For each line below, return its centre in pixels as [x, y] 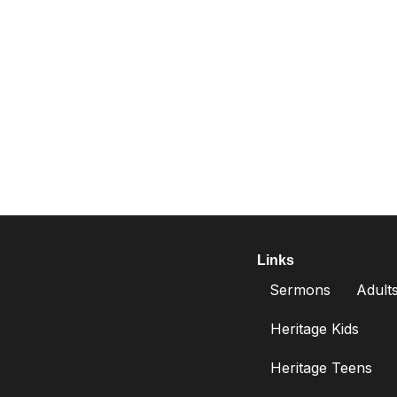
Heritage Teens [322, 368]
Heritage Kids [315, 329]
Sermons [300, 290]
